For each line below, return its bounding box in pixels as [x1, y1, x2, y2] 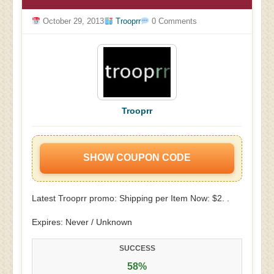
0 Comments [149, 17, 197, 26]
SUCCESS [119, 244, 155, 253]
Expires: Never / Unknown [32, 217, 132, 227]
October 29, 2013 [40, 17, 105, 26]
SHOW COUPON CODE [83, 152, 191, 163]
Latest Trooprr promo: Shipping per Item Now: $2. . [32, 193, 229, 203]
